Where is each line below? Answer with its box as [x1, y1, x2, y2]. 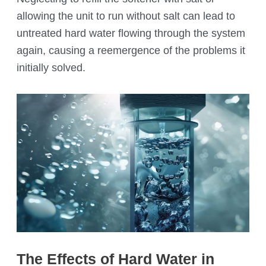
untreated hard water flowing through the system [17, 27, 246, 40]
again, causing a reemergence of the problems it [17, 44, 246, 57]
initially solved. [17, 61, 86, 74]
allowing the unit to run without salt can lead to [17, 9, 236, 23]
